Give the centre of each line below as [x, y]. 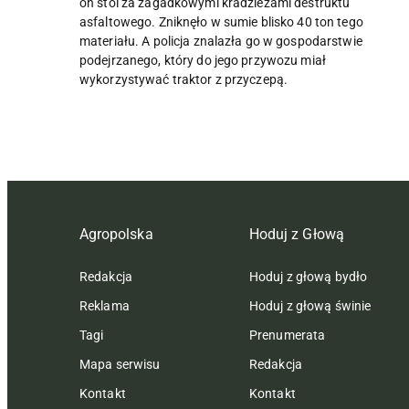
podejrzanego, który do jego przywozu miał [203, 60]
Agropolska [116, 234]
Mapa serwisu [120, 364]
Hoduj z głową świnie [310, 305]
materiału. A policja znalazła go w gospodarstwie [221, 41]
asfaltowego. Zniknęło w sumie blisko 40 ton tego [221, 21]
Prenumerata [288, 335]
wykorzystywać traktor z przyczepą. [184, 79]
